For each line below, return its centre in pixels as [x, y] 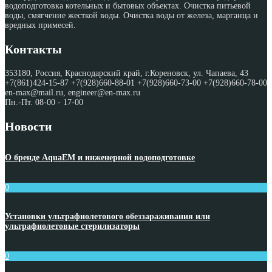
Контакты [33, 49]
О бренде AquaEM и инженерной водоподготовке [100, 158]
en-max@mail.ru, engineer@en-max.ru [73, 92]
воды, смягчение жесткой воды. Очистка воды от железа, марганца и [131, 15]
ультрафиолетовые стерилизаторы [72, 226]
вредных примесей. [40, 25]
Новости [29, 126]
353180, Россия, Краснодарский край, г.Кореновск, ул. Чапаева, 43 [127, 73]
